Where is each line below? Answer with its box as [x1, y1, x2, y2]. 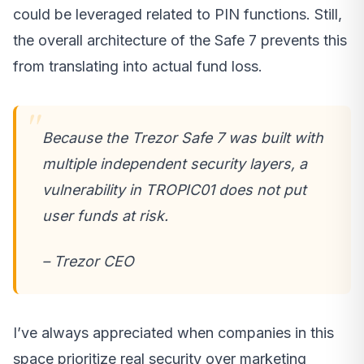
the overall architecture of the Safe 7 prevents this [13, 31, 347, 49]
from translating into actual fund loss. [13, 57, 262, 75]
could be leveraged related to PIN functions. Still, [13, 5, 342, 23]
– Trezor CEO [42, 252, 134, 270]
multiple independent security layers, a [42, 154, 307, 172]
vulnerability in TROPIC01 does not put [42, 180, 306, 198]
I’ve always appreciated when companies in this [13, 323, 334, 341]
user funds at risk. [42, 206, 168, 224]
